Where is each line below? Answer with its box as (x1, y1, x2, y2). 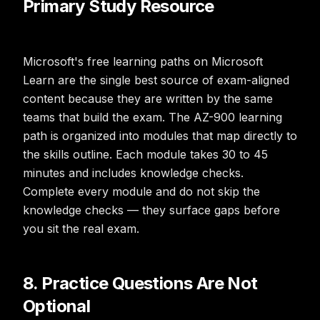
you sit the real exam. (23, 221, 139, 236)
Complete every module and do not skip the (23, 184, 260, 199)
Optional (23, 296, 91, 316)
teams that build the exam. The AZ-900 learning (23, 110, 282, 124)
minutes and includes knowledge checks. (23, 166, 244, 180)
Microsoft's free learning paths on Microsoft (23, 54, 263, 69)
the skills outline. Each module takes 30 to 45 (23, 147, 268, 161)
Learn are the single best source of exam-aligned (23, 73, 289, 87)
